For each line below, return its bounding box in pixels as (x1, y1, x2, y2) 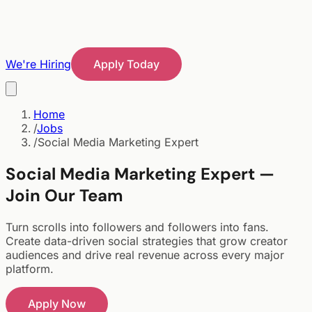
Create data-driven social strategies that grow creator (6, 233, 288, 248)
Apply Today (93, 57, 159, 71)
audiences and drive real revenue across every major (6, 247, 284, 262)
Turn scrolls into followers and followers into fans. (6, 219, 269, 234)
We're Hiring (6, 57, 71, 71)
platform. (6, 261, 54, 276)
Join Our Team (6, 184, 123, 206)
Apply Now (28, 296, 86, 311)
